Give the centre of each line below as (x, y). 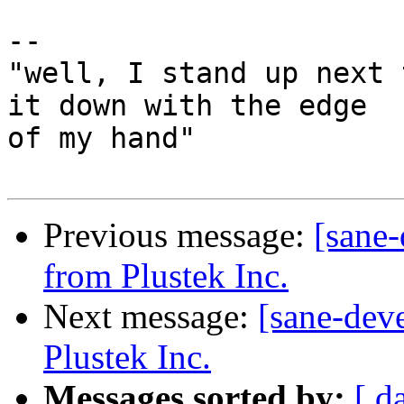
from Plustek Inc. (166, 276)
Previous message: (179, 235)
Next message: (151, 317)
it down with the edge (187, 106)
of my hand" (101, 138)
